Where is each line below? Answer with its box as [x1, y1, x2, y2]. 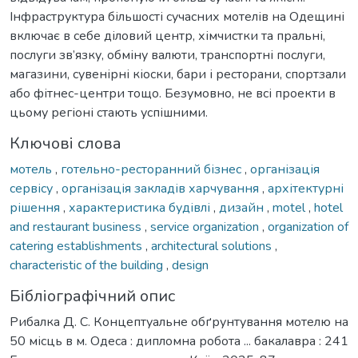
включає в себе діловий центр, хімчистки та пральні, [10, 26, 325, 45]
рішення [10, 198, 63, 217]
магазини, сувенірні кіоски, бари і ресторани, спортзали [10, 65, 346, 83]
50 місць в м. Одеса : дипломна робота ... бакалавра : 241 [10, 332, 348, 350]
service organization [150, 217, 262, 236]
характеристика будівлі [69, 198, 213, 217]
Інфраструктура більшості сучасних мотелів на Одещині [10, 7, 344, 26]
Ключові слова [10, 132, 121, 154]
